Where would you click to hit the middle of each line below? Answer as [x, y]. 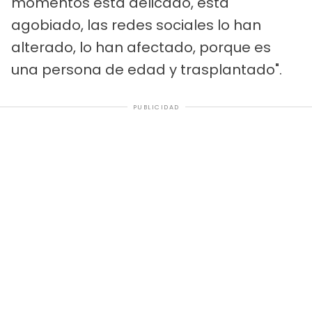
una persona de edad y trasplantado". [147, 69]
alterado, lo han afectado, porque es [141, 47]
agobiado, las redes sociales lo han [136, 25]
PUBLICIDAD [156, 107]
